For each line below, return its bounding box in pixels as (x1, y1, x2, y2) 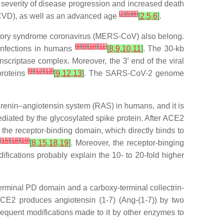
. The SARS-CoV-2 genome (84, 69, 184, 77)
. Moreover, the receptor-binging (71, 139, 184, 147)
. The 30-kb (143, 44, 184, 53)
